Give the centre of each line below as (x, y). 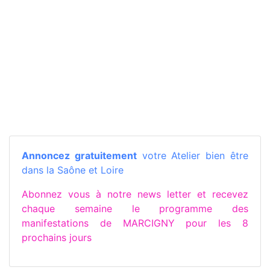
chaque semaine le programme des (135, 208)
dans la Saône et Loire (73, 170)
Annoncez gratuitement (79, 155)
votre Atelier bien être (193, 155)
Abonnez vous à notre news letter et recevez (135, 194)
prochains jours (57, 237)
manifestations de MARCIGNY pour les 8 (135, 223)
